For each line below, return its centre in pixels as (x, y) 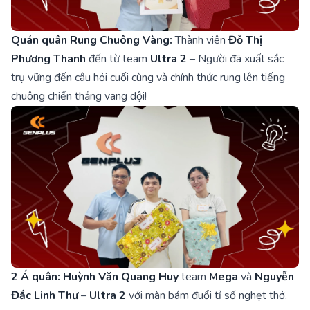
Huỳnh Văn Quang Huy (121, 277)
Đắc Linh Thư (46, 296)
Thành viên (200, 40)
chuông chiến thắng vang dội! (79, 97)
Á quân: (40, 277)
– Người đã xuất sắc (235, 59)
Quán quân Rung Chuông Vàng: (92, 40)
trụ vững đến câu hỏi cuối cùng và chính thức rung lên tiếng (148, 78)
